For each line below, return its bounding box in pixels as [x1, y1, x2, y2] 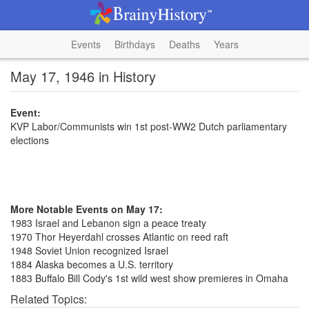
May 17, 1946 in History [10, 66, 156, 86]
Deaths [168, 37, 200, 51]
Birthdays [114, 37, 155, 51]
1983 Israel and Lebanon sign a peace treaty [10, 216, 206, 230]
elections [10, 133, 49, 147]
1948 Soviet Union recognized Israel [10, 243, 168, 257]
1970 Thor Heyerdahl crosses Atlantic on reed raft [10, 230, 228, 243]
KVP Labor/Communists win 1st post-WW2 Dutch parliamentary [10, 119, 287, 133]
